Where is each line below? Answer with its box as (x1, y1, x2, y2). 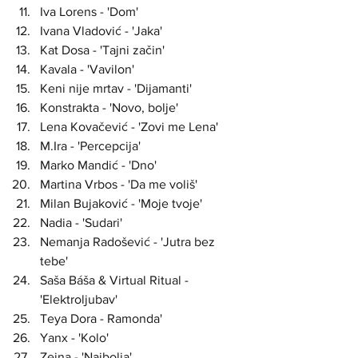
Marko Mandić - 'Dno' (40, 158, 157, 172)
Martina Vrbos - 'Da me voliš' (40, 177, 197, 191)
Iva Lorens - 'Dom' (40, 5, 138, 18)
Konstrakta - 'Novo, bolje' (40, 101, 178, 114)
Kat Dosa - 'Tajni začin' (40, 43, 165, 57)
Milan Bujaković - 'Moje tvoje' (40, 197, 202, 210)
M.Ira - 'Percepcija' (40, 139, 141, 153)
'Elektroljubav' (40, 292, 117, 306)
